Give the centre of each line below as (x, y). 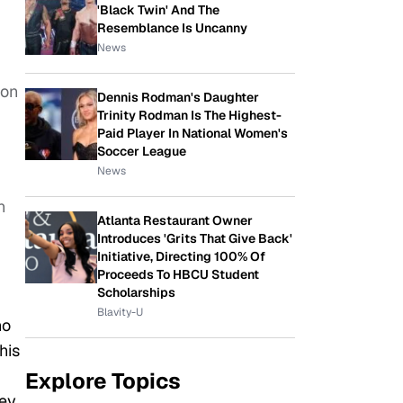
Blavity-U (120, 312)
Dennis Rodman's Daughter (178, 97)
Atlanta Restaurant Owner (175, 220)
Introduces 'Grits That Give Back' (195, 238)
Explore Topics (103, 381)
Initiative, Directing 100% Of (181, 256)
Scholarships (136, 292)
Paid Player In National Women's (193, 133)
